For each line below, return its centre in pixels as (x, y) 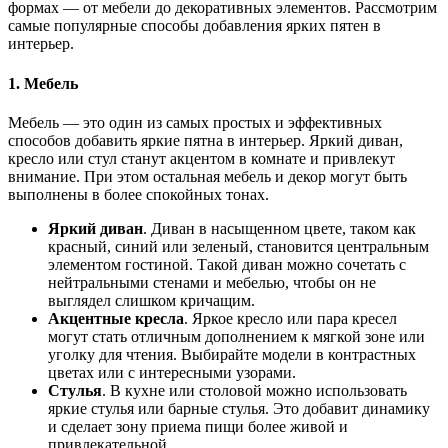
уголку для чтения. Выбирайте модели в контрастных (232, 354)
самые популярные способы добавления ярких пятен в (194, 26)
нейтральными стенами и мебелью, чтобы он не (212, 282)
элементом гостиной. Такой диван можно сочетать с (227, 264)
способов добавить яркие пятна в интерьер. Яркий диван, (205, 140)
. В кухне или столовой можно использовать (254, 390)
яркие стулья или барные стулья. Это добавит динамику (239, 408)
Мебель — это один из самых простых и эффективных (195, 122)
